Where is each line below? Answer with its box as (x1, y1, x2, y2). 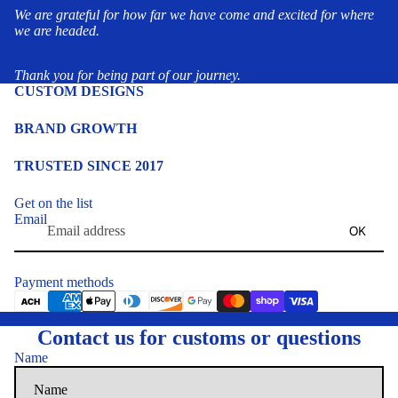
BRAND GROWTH (14, 120, 137, 136)
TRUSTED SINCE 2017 (14, 157, 163, 173)
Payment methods (14, 275, 114, 291)
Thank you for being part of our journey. (14, 67, 241, 83)
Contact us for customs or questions (37, 326, 361, 350)
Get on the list (14, 195, 92, 211)
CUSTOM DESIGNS (14, 83, 144, 99)
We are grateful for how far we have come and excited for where (14, 6, 374, 22)
